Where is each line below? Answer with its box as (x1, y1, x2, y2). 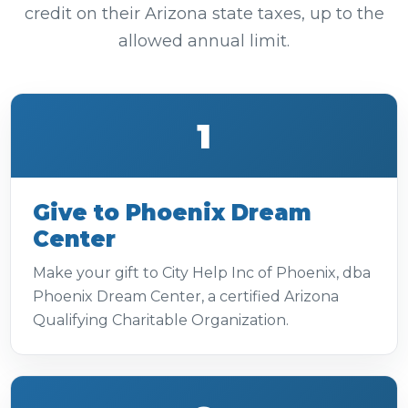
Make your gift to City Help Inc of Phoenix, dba (33, 264, 371, 281)
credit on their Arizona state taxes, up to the (24, 4, 384, 24)
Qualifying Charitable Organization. (33, 311, 289, 329)
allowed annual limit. (118, 31, 290, 51)
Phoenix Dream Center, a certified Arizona (33, 288, 339, 305)
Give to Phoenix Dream (33, 199, 311, 226)
